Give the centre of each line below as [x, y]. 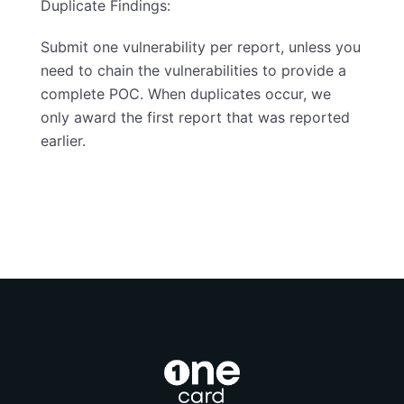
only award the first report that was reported [195, 117]
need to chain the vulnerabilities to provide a [193, 70]
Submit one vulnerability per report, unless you [201, 47]
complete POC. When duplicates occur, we [186, 94]
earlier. [63, 141]
